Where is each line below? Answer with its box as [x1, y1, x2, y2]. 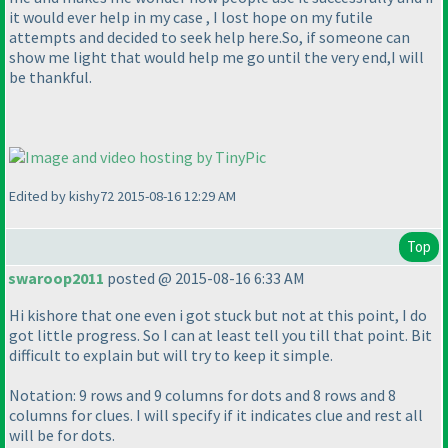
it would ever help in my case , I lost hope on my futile [9, 7, 373, 28]
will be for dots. [9, 425, 115, 446]
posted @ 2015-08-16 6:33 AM [104, 268, 305, 289]
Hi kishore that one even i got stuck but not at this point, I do [9, 305, 427, 326]
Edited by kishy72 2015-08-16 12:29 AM [9, 187, 236, 206]
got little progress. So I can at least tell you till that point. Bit [9, 325, 432, 346]
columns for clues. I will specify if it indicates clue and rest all [9, 405, 423, 426]
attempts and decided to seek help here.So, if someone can [9, 27, 410, 48]
